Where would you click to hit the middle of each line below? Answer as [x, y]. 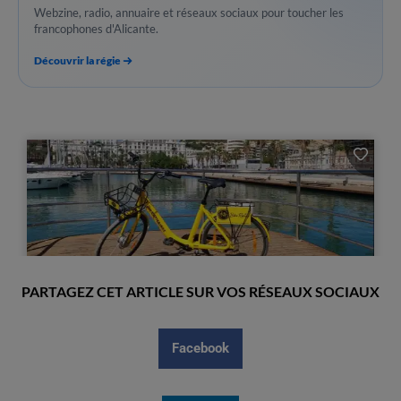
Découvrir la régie [77, 61]
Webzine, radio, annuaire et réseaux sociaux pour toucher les [189, 13]
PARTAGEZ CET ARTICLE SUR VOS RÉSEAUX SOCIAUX [200, 292]
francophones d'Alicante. [96, 29]
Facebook [200, 349]
